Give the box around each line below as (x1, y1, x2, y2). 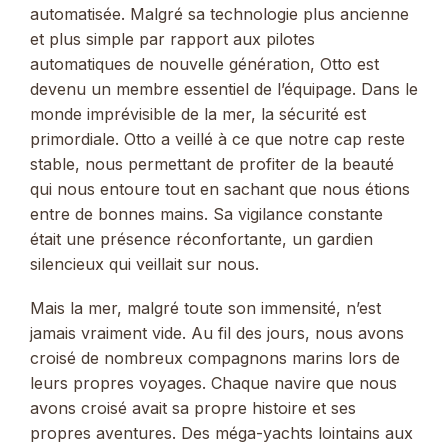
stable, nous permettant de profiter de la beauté (30, 153, 394, 174)
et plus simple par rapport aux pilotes (30, 28, 315, 49)
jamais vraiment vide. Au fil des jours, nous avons (30, 323, 404, 344)
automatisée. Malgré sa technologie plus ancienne (30, 3, 409, 24)
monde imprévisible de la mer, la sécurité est (30, 103, 366, 124)
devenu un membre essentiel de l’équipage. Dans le (30, 78, 418, 99)
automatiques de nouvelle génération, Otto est (30, 53, 379, 74)
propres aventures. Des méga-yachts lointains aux (30, 423, 413, 444)
